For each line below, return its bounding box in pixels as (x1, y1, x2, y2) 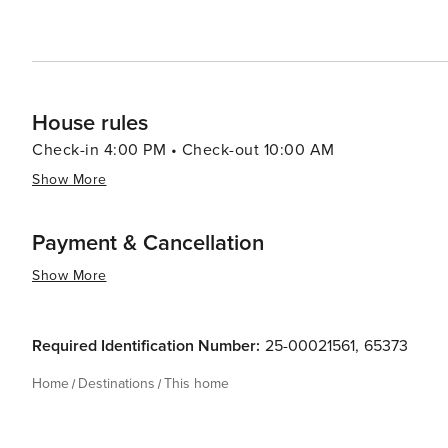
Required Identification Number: (32, 336, 260, 356)
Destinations (78, 375, 155, 392)
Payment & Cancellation (32, 230, 264, 257)
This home (164, 375, 229, 392)
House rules (32, 110, 148, 137)
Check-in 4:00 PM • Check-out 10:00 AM (32, 140, 335, 160)
